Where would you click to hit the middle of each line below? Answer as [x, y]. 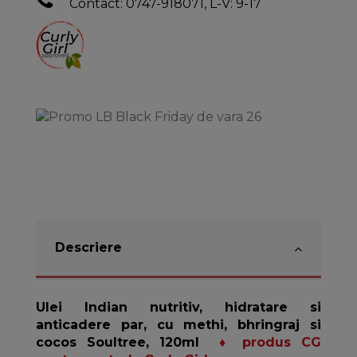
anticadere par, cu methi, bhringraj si [178, 324]
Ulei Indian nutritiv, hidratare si [178, 307]
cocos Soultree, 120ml [127, 342]
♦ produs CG [271, 342]
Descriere [88, 247]
